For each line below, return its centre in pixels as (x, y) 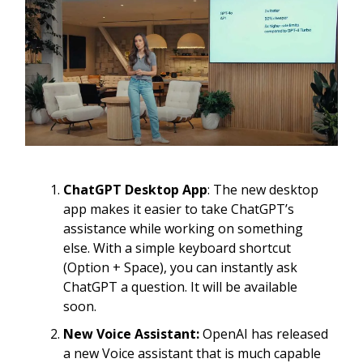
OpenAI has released (264, 333)
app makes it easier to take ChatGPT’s (179, 209)
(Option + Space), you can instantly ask (180, 267)
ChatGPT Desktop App (135, 189)
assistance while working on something (183, 228)
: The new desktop (263, 189)
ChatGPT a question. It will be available (180, 286)
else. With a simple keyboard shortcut (177, 248)
